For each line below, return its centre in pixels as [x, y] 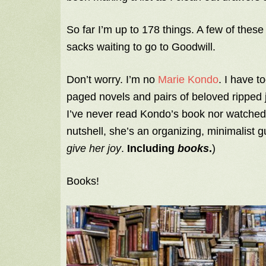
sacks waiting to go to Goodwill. [141, 47]
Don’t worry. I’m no [112, 80]
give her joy [94, 149]
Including [152, 149]
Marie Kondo [188, 80]
